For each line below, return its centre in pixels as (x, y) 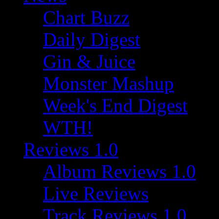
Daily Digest (92, 39)
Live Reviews (96, 193)
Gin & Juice (89, 61)
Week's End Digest (115, 105)
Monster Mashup (109, 83)
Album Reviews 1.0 (120, 171)
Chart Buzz (86, 17)
